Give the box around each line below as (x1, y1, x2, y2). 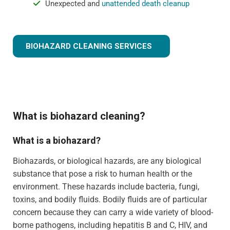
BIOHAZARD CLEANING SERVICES (26, 41, 152, 51)
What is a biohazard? (13, 135, 101, 146)
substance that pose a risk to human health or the (13, 168, 192, 179)
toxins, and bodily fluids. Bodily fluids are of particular (13, 194, 207, 204)
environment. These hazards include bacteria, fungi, (13, 181, 199, 191)
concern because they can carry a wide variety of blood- (13, 207, 213, 217)
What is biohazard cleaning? (13, 109, 145, 122)
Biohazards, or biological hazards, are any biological (13, 156, 201, 166)
